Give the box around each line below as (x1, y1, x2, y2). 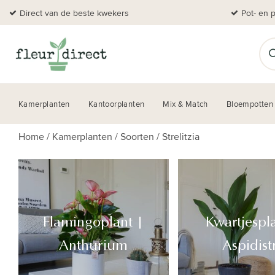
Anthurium (59, 238, 128, 254)
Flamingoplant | (43, 215, 144, 230)
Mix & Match (163, 98, 208, 109)
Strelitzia (162, 130, 199, 144)
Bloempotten (226, 98, 274, 109)
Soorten (120, 130, 154, 144)
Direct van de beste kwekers (20, 6, 129, 19)
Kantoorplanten (88, 98, 145, 109)
